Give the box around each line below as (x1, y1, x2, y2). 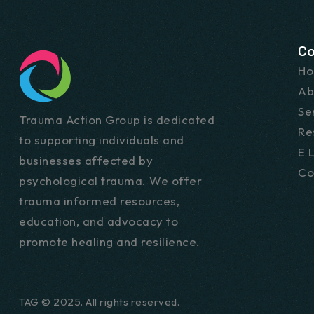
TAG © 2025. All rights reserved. (19, 295, 179, 308)
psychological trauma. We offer (19, 173, 202, 188)
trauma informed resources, (19, 193, 179, 208)
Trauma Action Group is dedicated (19, 112, 214, 127)
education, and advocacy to (19, 214, 178, 228)
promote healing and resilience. (19, 234, 200, 249)
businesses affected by (19, 153, 153, 168)
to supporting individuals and (19, 132, 184, 147)
